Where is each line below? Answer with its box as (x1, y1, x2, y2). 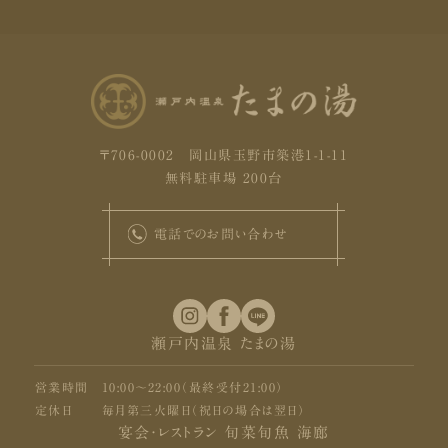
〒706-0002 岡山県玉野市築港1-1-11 (99, 148, 349, 163)
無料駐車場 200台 (164, 171, 283, 186)
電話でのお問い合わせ (153, 227, 288, 242)
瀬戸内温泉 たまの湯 (151, 336, 297, 352)
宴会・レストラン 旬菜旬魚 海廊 (117, 425, 330, 441)
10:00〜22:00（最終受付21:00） (101, 381, 284, 394)
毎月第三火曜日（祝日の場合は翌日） (101, 404, 306, 417)
